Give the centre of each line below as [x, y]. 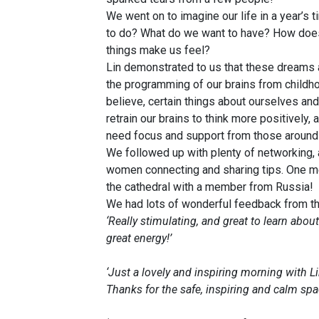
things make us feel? [158, 50]
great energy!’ [138, 238]
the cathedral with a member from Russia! [209, 187]
